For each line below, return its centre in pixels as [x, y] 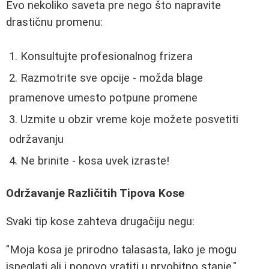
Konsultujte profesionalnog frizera [107, 56]
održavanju [36, 139]
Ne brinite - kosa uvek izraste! [95, 161]
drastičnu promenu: [54, 23]
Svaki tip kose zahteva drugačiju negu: [100, 221]
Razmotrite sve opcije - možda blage [112, 78]
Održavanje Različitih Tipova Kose [95, 194]
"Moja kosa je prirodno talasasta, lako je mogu [121, 249]
